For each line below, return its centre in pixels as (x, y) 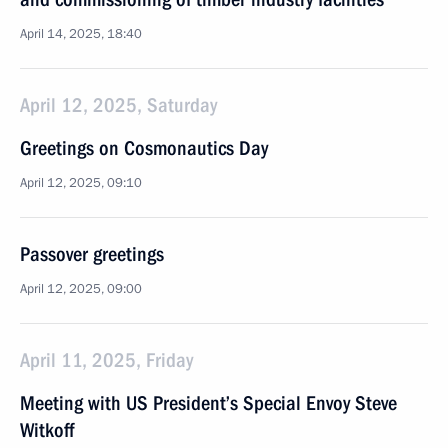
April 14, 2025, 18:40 (81, 34)
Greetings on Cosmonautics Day (144, 148)
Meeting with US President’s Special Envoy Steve (208, 403)
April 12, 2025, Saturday (118, 105)
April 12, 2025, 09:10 (81, 183)
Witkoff (47, 430)
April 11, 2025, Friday (106, 360)
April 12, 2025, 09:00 (81, 289)
